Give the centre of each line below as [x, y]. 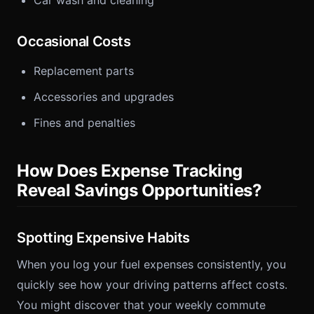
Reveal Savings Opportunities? [139, 190]
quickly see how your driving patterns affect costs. [152, 285]
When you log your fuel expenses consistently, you [151, 264]
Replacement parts [84, 71]
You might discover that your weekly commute [141, 305]
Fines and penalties [84, 123]
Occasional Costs [74, 41]
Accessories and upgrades [104, 97]
